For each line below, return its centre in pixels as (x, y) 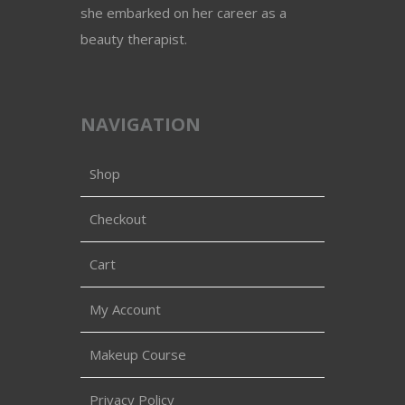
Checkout (118, 219)
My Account (125, 310)
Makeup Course (138, 355)
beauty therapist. (134, 39)
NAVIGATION (141, 125)
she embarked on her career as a (184, 13)
